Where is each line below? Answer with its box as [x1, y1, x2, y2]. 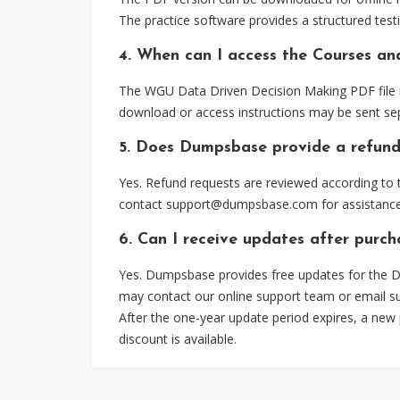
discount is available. [119, 330, 237, 347]
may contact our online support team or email [119, 287, 389, 304]
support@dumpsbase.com [166, 196, 318, 212]
